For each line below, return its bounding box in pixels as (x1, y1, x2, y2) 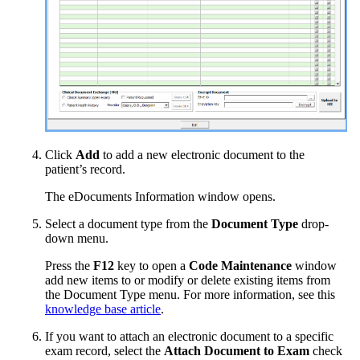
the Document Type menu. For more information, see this (45, 287, 335, 301)
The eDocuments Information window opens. (45, 189, 276, 203)
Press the (45, 258, 93, 272)
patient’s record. (45, 162, 125, 176)
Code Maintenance (189, 258, 292, 272)
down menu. (45, 231, 108, 245)
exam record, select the (45, 343, 164, 358)
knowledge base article (45, 301, 161, 316)
